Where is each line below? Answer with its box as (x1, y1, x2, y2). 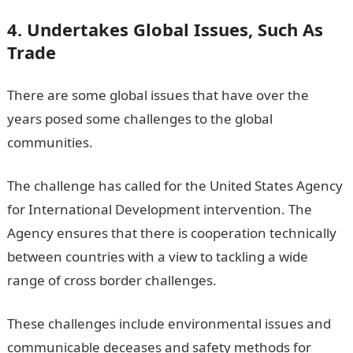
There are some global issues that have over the (6, 85, 309, 104)
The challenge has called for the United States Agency (6, 176, 343, 195)
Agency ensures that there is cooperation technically (6, 223, 336, 242)
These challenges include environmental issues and (6, 314, 331, 333)
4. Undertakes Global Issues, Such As (6, 17, 323, 41)
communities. (6, 132, 93, 151)
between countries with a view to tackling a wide (6, 247, 308, 266)
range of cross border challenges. (6, 270, 217, 289)
